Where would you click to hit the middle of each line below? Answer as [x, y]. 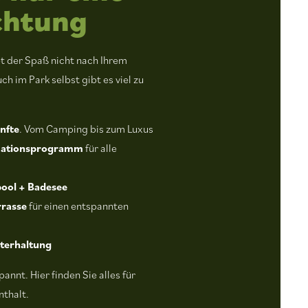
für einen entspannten [77, 206]
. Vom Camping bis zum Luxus [86, 129]
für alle [100, 148]
